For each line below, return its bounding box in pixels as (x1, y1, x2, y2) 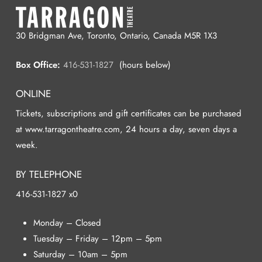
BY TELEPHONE (15, 167, 82, 181)
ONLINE (15, 87, 51, 101)
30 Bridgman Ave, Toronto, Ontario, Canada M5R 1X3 (15, 29, 217, 43)
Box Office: (15, 58, 60, 71)
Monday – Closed (33, 216, 101, 230)
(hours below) (113, 58, 171, 71)
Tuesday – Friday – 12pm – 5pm (33, 232, 162, 246)
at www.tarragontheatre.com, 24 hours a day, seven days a (15, 123, 237, 136)
